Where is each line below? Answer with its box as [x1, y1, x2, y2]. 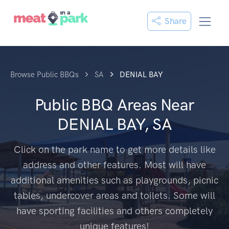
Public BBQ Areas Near [34, 95, 195, 114]
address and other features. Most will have [23, 159, 206, 171]
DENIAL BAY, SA [57, 114, 172, 134]
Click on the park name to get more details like [13, 144, 216, 155]
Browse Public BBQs [10, 70, 79, 79]
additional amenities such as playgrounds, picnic [11, 174, 218, 186]
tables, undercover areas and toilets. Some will [14, 190, 215, 201]
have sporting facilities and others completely [16, 205, 213, 217]
